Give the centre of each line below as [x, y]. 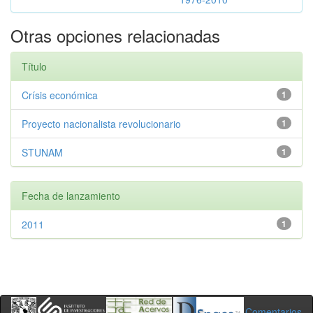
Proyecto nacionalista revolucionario [101, 124]
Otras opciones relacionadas [115, 35]
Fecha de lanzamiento [71, 196]
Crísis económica [60, 95]
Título [34, 66]
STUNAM [42, 152]
